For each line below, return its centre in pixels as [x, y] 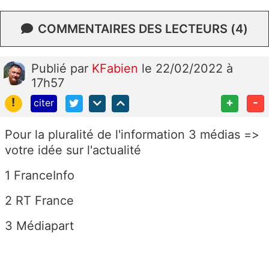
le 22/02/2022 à [187, 68]
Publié [51, 68]
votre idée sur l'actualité [75, 150]
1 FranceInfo [40, 175]
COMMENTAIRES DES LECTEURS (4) [143, 29]
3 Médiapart [39, 225]
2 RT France [39, 200]
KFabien [117, 68]
